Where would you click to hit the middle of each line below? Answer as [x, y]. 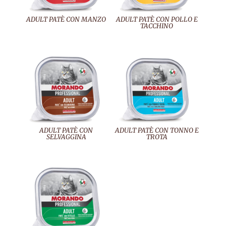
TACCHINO [157, 26]
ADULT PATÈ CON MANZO [66, 19]
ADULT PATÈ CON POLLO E [157, 19]
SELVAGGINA [66, 137]
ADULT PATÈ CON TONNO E [157, 130]
